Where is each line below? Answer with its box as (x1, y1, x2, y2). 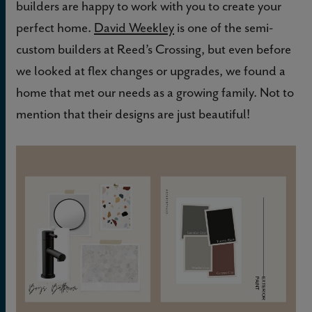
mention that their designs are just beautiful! (16, 105, 250, 123)
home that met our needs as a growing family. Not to (16, 84, 294, 102)
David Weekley (94, 19, 174, 37)
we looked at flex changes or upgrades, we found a (16, 62, 286, 80)
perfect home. (16, 19, 94, 37)
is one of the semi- (174, 19, 273, 37)
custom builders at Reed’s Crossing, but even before (16, 40, 291, 58)
